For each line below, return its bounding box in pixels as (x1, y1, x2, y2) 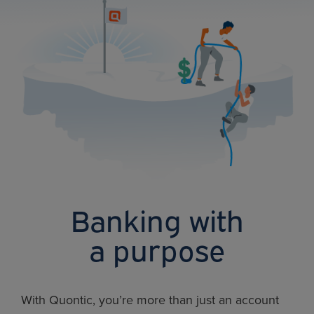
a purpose (88, 227, 226, 268)
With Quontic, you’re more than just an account (21, 290, 279, 309)
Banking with (70, 198, 244, 238)
